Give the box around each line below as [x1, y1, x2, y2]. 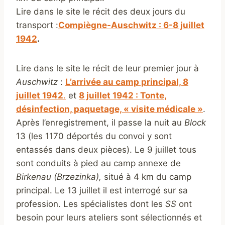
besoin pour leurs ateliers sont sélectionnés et [16, 212, 202, 223]
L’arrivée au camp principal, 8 [65, 77, 188, 87]
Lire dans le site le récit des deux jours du [16, 7, 185, 17]
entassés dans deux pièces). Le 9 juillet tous [16, 145, 196, 155]
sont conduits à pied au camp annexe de [16, 158, 181, 169]
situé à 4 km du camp [101, 172, 191, 182]
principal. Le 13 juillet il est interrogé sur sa [16, 185, 188, 196]
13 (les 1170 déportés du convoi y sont [16, 131, 172, 142]
